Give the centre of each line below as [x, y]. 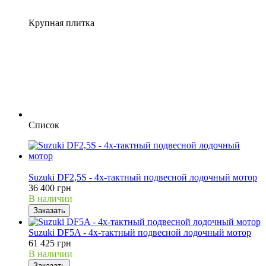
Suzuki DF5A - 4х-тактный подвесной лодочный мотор [140, 232]
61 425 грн [50, 243]
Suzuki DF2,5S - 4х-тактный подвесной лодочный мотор [143, 177]
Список [44, 125]
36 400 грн [50, 188]
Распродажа [53, 166]
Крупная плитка [61, 23]
